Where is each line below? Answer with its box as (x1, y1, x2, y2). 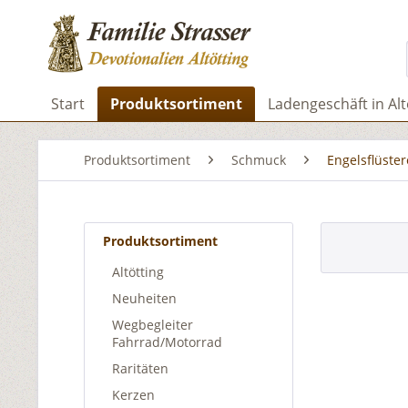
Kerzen (112, 386, 155, 403)
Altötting (112, 263, 164, 280)
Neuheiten (112, 290, 177, 307)
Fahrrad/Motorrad (112, 333, 222, 351)
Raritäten (112, 360, 168, 377)
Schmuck (231, 151, 286, 168)
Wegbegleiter (112, 316, 193, 333)
